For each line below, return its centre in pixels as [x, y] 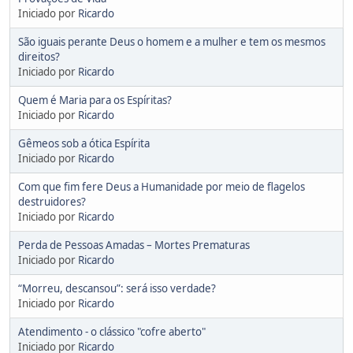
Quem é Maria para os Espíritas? [95, 100]
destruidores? [52, 201]
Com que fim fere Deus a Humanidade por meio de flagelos [162, 186]
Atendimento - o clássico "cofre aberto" [112, 331]
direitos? [39, 56]
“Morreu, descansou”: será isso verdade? [117, 288]
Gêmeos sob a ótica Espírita [84, 143]
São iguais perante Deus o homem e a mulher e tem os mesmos [172, 41]
